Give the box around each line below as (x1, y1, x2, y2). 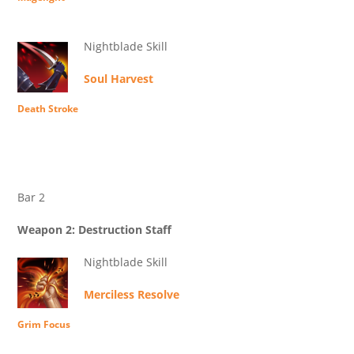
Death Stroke (17, 102, 78, 116)
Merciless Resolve (84, 287, 179, 303)
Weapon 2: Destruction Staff (17, 222, 171, 238)
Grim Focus (17, 318, 70, 332)
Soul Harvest (84, 71, 153, 87)
